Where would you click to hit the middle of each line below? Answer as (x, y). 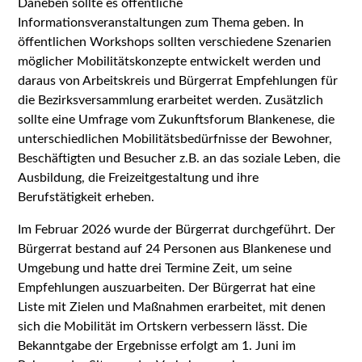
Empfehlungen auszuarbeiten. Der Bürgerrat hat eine (167, 287)
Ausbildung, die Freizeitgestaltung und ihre (139, 177)
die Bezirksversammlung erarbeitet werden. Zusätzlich (171, 100)
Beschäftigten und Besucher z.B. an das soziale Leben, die (179, 158)
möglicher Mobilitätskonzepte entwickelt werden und (170, 61)
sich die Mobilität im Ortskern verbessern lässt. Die (163, 326)
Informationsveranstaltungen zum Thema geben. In (161, 22)
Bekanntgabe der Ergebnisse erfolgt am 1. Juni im (157, 345)
